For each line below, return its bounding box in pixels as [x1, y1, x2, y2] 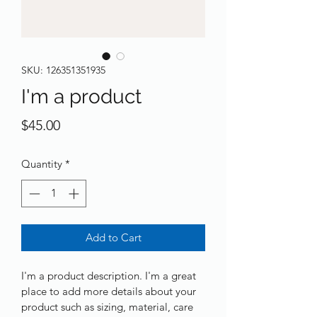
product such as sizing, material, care [21, 299, 196, 313]
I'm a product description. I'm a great [21, 268, 199, 282]
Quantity [21, 157, 62, 171]
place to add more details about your [21, 284, 199, 298]
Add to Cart [85, 230, 142, 244]
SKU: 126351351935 [21, 64, 105, 77]
